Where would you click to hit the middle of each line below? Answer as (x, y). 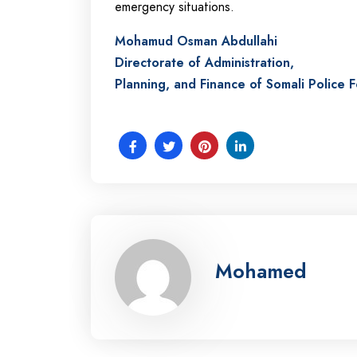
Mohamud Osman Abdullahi (196, 41)
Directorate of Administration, (204, 63)
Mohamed (261, 271)
